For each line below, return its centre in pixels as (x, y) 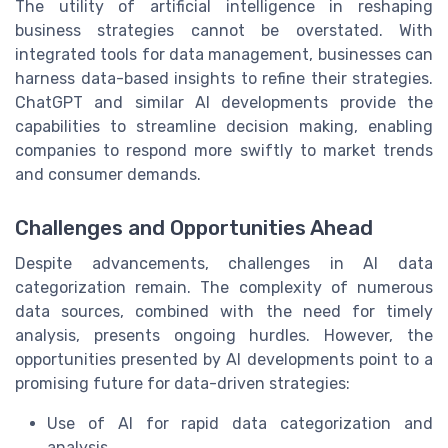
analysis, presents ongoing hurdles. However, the (224, 335)
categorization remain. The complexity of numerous (224, 287)
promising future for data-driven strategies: (182, 383)
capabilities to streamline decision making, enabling (224, 126)
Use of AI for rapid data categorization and (240, 423)
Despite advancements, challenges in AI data (224, 263)
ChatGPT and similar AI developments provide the (224, 102)
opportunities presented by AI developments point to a (224, 359)
